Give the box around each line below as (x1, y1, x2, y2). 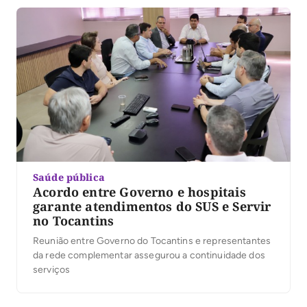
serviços (33, 264, 71, 276)
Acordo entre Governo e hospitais (33, 184, 246, 201)
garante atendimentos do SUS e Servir (33, 198, 271, 215)
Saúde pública (33, 171, 105, 184)
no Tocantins (33, 212, 114, 230)
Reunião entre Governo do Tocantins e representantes (33, 235, 271, 247)
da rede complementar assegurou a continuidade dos (33, 249, 265, 262)
